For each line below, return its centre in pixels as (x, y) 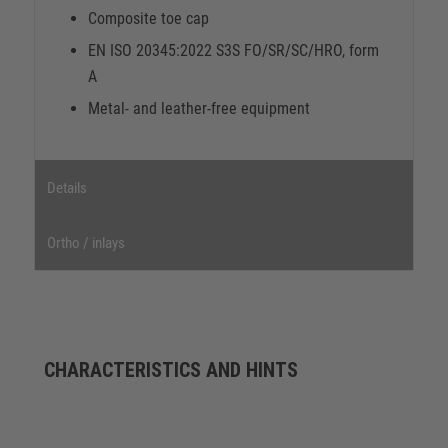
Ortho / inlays (85, 242)
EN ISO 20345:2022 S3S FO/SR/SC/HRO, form (233, 50)
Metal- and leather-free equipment (198, 108)
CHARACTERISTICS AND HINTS (170, 369)
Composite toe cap (148, 18)
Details (66, 187)
